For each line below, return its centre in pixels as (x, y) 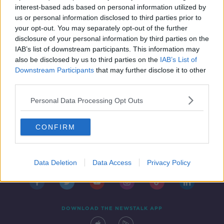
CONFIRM (55, 127)
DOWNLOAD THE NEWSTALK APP (112, 208)
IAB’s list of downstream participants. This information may (107, 49)
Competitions (49, 156)
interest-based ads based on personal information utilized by (110, 7)
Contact (40, 134)
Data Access (112, 162)
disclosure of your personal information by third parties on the (112, 38)
